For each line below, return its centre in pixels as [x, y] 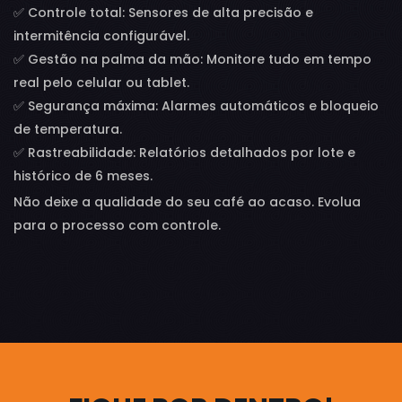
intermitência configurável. [101, 36]
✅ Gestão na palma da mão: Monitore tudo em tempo [192, 59]
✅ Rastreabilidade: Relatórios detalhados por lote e [184, 153]
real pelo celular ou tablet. [101, 83]
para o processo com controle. [117, 225]
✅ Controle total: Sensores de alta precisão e [163, 13]
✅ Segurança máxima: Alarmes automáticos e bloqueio [196, 106]
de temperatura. [68, 129]
